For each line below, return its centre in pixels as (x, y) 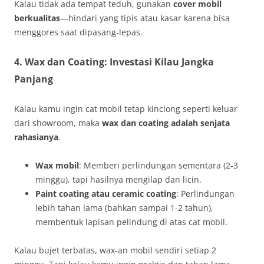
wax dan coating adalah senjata (166, 123)
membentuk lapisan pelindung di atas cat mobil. (131, 222)
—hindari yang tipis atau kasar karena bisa (145, 18)
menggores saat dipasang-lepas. (78, 32)
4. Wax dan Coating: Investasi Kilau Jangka (114, 62)
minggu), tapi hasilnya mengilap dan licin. (118, 179)
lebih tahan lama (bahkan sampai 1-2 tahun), (124, 207)
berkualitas (37, 18)
